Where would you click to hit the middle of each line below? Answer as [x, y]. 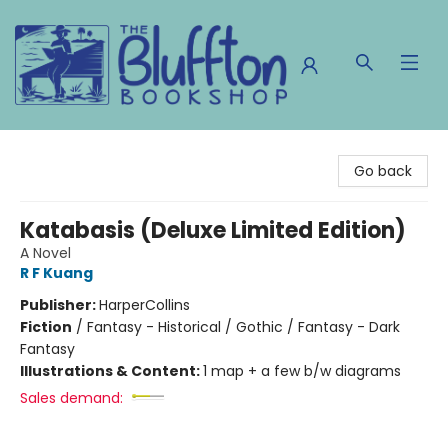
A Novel [45, 253]
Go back [383, 171]
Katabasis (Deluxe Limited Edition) [213, 230]
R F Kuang [56, 273]
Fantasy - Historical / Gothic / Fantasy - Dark [243, 327]
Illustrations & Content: [111, 371]
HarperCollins [144, 305]
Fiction [46, 327]
